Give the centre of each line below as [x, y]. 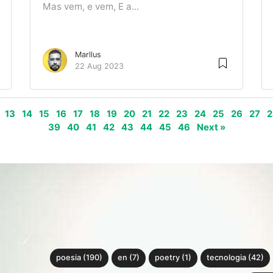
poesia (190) [79, 257]
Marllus [88, 55]
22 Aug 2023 [99, 66]
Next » [211, 127]
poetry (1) [173, 257]
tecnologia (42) [235, 257]
